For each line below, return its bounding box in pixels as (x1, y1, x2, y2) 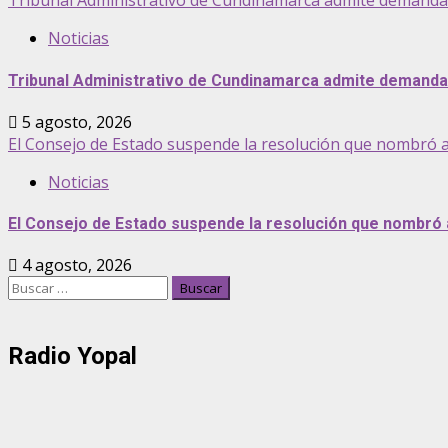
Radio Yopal (8, 342, 137, 371)
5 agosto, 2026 (18, 110, 132, 133)
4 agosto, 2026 (18, 254, 132, 277)
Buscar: (7, 275, 62, 298)
